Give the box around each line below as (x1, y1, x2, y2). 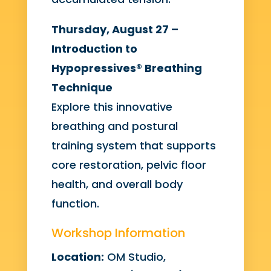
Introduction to (51, 41, 137, 57)
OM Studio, (103, 249, 166, 265)
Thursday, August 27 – (51, 22, 178, 38)
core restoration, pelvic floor (51, 157, 206, 173)
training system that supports (51, 138, 216, 154)
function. (51, 196, 99, 212)
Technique (51, 80, 113, 96)
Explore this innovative (51, 99, 172, 115)
